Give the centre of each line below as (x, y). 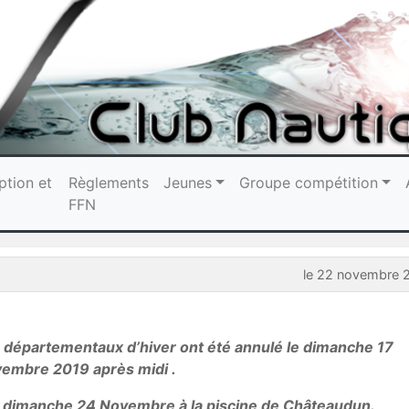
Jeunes (188, 182)
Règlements (109, 182)
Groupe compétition (309, 182)
